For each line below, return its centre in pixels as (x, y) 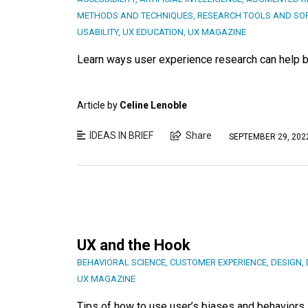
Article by (98, 106)
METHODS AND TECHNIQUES (135, 16)
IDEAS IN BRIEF (121, 136)
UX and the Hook (134, 245)
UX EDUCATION (153, 32)
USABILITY (98, 32)
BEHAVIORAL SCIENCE (121, 263)
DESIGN (286, 263)
